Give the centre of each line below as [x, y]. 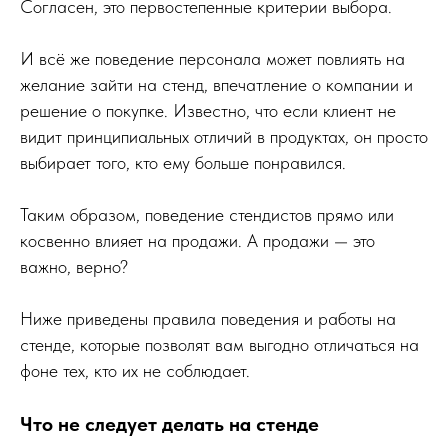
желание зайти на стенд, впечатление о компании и [216, 84]
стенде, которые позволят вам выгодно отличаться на [219, 344]
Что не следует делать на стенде [169, 423]
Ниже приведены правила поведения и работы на [208, 318]
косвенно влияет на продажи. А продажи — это [197, 240]
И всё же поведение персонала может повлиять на [212, 58]
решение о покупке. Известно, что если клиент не [208, 110]
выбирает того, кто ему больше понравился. [183, 162]
